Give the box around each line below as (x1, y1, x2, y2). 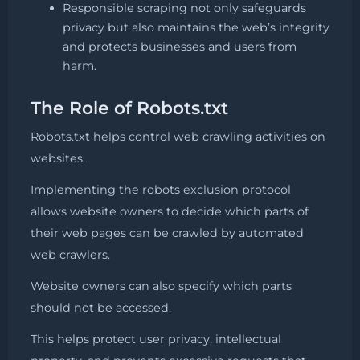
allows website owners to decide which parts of (31, 203, 309, 219)
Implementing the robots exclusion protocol (31, 182, 291, 197)
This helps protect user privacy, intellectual (31, 331, 281, 346)
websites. (31, 150, 85, 166)
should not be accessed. (31, 300, 171, 315)
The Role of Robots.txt (31, 97, 228, 119)
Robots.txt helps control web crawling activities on (31, 129, 325, 144)
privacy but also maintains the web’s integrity (63, 20, 329, 35)
